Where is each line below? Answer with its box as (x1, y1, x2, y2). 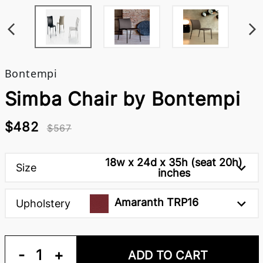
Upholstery (16, 197, 70, 210)
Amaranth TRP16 (114, 196, 198, 209)
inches (157, 166, 190, 179)
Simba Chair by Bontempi (4, 87, 241, 110)
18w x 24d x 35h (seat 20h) (105, 156, 242, 168)
